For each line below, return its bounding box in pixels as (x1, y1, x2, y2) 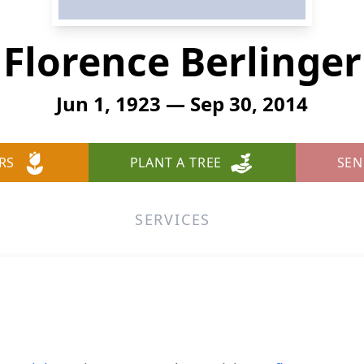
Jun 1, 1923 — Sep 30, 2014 (56, 90, 308, 117)
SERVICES (134, 210, 211, 229)
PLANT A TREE (129, 154, 223, 171)
